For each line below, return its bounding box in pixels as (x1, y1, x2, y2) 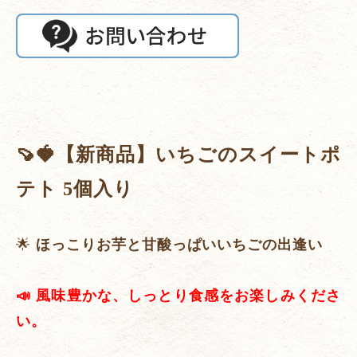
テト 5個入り (16, 178, 134, 200)
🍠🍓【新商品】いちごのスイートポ (16, 144, 341, 166)
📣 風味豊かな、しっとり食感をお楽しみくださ (16, 288, 341, 304)
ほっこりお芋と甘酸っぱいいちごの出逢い (35, 237, 324, 253)
